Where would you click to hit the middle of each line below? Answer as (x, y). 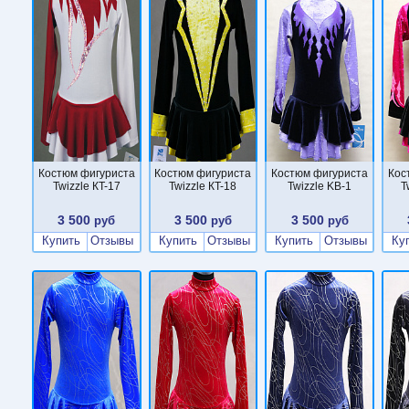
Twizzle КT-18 (203, 186)
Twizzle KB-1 (320, 186)
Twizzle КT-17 (86, 186)
